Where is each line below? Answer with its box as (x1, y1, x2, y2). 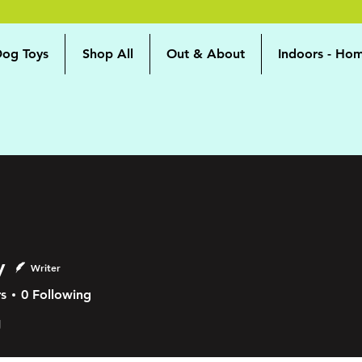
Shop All (82, 46, 133, 61)
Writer (31, 261, 61, 274)
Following (32, 287, 91, 302)
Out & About (166, 46, 245, 61)
